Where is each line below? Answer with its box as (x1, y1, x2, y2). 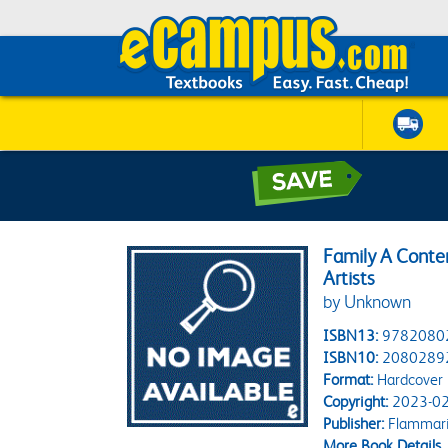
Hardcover (373, 370, 444, 389)
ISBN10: (323, 348, 379, 367)
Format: (323, 370, 374, 389)
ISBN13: (323, 326, 379, 345)
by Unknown (323, 292, 412, 312)
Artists (323, 267, 376, 290)
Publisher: (323, 414, 385, 433)
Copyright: (323, 392, 389, 411)
